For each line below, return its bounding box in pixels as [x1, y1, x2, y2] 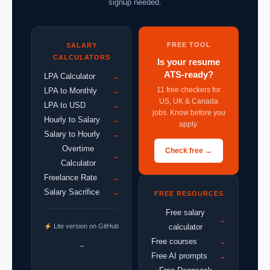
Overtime [62, 144, 94, 154]
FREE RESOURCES [154, 190, 224, 198]
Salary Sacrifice [44, 187, 99, 197]
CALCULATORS [52, 54, 110, 61]
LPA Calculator [44, 72, 95, 81]
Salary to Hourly [44, 130, 100, 139]
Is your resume [157, 57, 220, 67]
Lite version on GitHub [51, 222, 119, 230]
